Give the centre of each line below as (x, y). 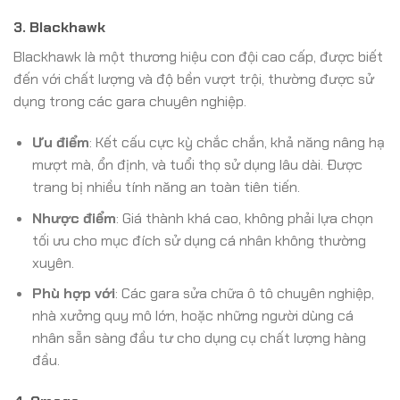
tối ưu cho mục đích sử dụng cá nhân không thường (199, 240)
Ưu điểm (60, 143)
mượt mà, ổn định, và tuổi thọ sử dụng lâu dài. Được (197, 165)
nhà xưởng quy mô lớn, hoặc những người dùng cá (192, 316)
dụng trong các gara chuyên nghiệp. (130, 102)
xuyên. (53, 262)
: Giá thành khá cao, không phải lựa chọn (244, 218)
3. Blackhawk (59, 28)
